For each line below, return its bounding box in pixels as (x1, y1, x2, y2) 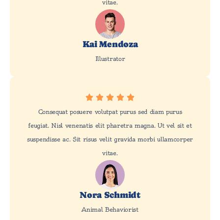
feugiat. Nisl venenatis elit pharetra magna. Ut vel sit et (28, 122, 192, 130)
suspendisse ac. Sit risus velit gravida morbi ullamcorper (27, 136, 193, 143)
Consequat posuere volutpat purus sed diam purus (38, 108, 182, 116)
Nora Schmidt (80, 190, 140, 200)
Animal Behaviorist (82, 206, 138, 214)
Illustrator (95, 55, 125, 63)
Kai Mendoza (82, 39, 138, 50)
